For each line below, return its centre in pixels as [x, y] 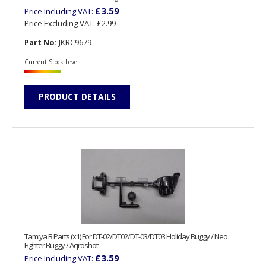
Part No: [41, 42]
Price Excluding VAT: [61, 23]
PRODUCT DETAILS [77, 96]
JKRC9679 [74, 42]
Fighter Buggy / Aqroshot [61, 246]
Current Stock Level [52, 61]
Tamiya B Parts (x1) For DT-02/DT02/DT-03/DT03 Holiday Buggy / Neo [126, 237]
